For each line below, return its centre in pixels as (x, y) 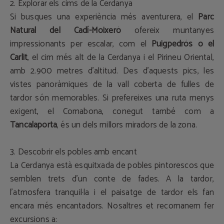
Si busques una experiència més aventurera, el (104, 17)
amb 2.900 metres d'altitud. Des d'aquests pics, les (112, 71)
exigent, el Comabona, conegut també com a (112, 111)
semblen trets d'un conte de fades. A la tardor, (112, 179)
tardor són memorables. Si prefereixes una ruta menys (112, 98)
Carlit (19, 57)
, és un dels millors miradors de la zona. (127, 125)
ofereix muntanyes (167, 30)
